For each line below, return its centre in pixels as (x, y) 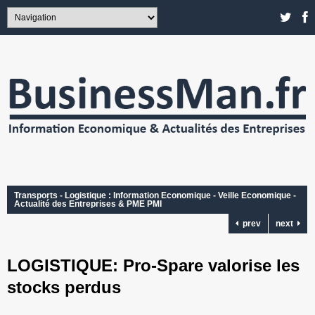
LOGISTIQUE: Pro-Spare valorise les (153, 266)
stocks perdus (64, 288)
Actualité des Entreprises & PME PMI (88, 204)
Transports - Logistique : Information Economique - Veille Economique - (155, 196)
